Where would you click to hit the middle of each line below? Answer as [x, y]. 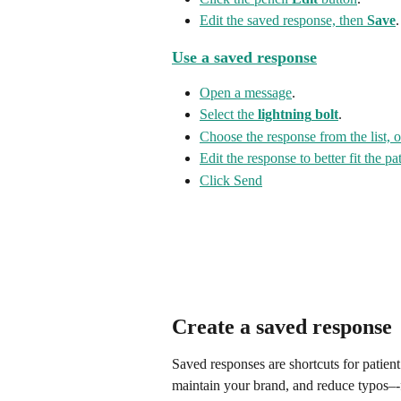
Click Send [231, 180]
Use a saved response [244, 57]
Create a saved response [282, 327]
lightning [285, 115]
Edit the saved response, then [283, 21]
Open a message [246, 92]
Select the [229, 115]
